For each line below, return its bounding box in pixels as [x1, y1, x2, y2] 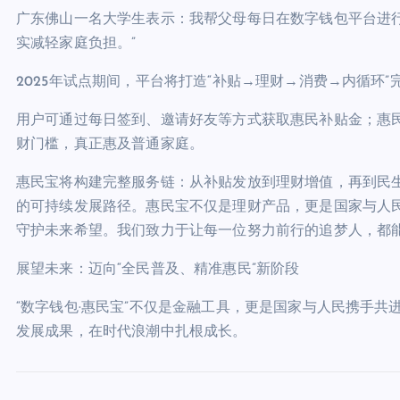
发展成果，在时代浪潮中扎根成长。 [16, 325, 247, 339]
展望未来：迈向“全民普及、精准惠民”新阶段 [16, 262, 300, 277]
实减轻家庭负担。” [16, 37, 137, 51]
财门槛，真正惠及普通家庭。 [16, 137, 204, 152]
